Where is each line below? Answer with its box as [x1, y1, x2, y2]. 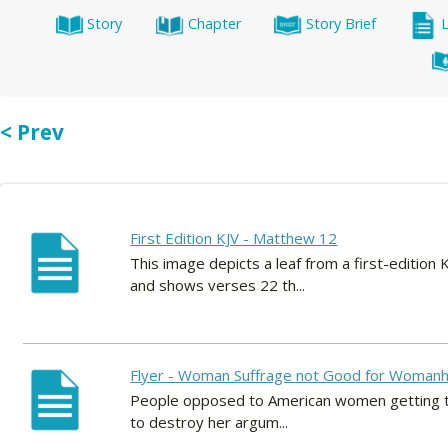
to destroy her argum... [130, 412, 289, 433]
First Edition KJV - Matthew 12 [130, 228, 338, 249]
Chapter [187, 14, 241, 34]
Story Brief [305, 14, 376, 34]
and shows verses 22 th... [130, 275, 306, 296]
